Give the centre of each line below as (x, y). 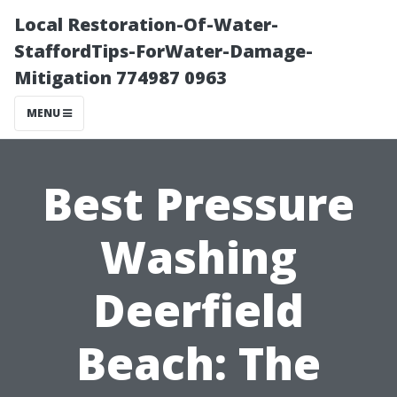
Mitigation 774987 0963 (121, 78)
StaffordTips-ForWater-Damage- (163, 51)
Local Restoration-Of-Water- (146, 24)
